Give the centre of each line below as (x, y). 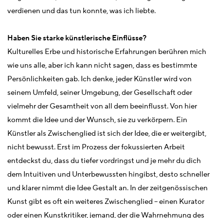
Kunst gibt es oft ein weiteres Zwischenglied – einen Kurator (106, 202)
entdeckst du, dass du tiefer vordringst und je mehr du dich (104, 161)
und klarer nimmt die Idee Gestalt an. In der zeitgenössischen (108, 188)
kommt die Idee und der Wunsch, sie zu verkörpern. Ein (97, 120)
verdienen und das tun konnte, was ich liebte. (82, 11)
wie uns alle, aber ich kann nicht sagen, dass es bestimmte (102, 65)
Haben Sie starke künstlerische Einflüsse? (77, 38)
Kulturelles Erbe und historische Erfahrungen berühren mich (107, 52)
